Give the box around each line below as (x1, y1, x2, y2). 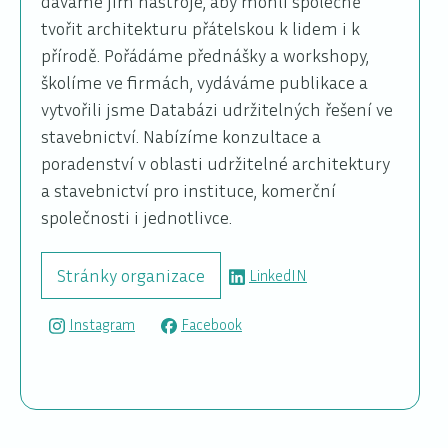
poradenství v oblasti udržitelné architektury (41, 151, 390, 174)
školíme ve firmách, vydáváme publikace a (41, 70, 368, 93)
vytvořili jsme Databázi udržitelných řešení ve (41, 97, 393, 120)
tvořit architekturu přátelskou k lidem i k (41, 16, 360, 39)
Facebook (181, 315, 242, 334)
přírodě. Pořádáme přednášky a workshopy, (41, 43, 369, 66)
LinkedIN (249, 266, 307, 285)
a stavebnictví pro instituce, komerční (41, 178, 336, 201)
